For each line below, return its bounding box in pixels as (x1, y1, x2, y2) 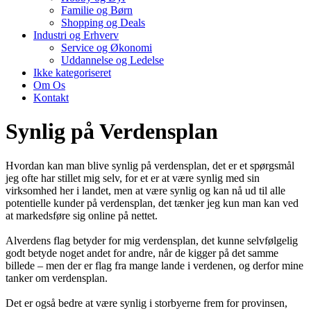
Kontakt (33, 92, 69, 103)
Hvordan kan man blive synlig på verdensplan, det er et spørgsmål (6, 159, 294, 171)
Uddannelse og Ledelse (61, 54, 164, 66)
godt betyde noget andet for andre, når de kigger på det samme (6, 246, 278, 259)
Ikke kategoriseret (33, 67, 111, 78)
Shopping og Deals (61, 17, 145, 28)
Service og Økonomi (61, 42, 152, 53)
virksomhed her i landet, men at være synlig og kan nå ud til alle (6, 184, 285, 196)
